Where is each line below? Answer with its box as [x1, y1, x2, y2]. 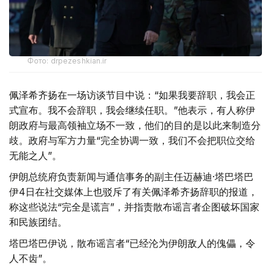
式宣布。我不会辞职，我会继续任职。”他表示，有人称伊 [9, 103, 255, 116]
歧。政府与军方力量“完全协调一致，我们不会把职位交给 [9, 134, 255, 146]
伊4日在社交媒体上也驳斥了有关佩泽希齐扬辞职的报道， [9, 185, 258, 198]
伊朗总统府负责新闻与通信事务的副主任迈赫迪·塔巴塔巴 [9, 170, 253, 183]
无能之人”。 [9, 149, 62, 162]
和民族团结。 [9, 215, 67, 228]
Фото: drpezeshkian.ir [27, 56, 107, 65]
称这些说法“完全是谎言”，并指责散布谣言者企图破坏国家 [9, 200, 260, 213]
